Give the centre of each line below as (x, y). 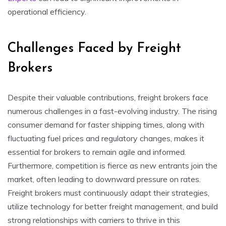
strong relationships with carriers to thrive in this (94, 220)
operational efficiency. (47, 11)
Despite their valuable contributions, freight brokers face (108, 97)
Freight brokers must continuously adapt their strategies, (108, 192)
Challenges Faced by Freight (94, 48)
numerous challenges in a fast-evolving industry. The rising (112, 111)
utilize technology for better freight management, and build (113, 206)
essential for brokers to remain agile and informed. (97, 152)
